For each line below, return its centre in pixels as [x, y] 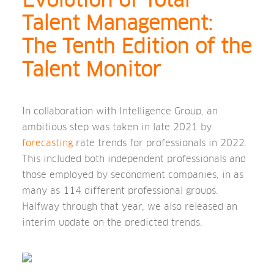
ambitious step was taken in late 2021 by [117, 127]
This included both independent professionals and [134, 159]
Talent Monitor [91, 70]
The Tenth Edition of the [137, 46]
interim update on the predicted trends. [112, 222]
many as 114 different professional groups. [120, 191]
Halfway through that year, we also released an [130, 206]
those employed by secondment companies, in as [133, 175]
